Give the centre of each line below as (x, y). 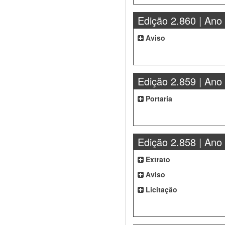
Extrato (157, 159)
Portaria (158, 98)
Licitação (160, 189)
